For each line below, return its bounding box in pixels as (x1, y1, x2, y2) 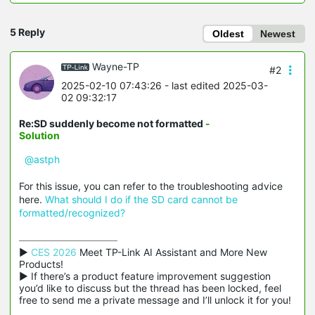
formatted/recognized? (19, 207, 125, 219)
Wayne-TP (92, 60, 139, 72)
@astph (25, 153, 60, 166)
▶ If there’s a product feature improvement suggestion (19, 270, 271, 283)
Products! (19, 258, 63, 271)
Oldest (212, 27, 244, 39)
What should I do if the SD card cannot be (45, 193, 238, 206)
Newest (260, 27, 295, 39)
